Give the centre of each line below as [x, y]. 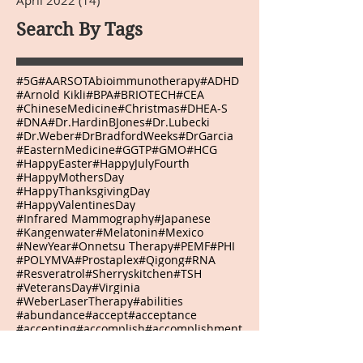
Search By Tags [79, 30]
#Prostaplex [107, 260]
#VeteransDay [54, 288]
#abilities [158, 301]
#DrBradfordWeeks [126, 136]
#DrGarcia [206, 136]
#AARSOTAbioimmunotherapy [119, 81]
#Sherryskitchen [129, 274]
